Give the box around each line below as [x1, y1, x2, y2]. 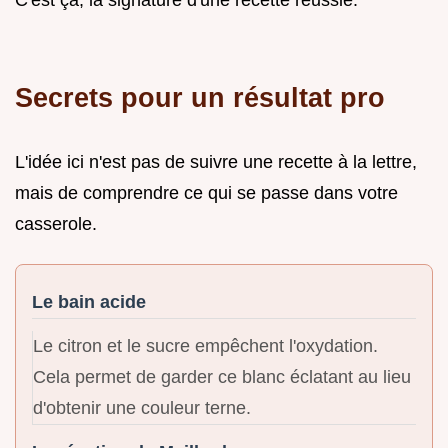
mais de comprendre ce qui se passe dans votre [15, 182, 398, 203]
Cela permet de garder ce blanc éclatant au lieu [33, 366, 411, 387]
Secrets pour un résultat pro [15, 81, 385, 113]
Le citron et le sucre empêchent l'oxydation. [33, 335, 378, 356]
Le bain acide [32, 291, 146, 312]
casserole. [15, 213, 97, 234]
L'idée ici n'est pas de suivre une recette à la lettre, [15, 151, 417, 172]
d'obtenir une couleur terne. [33, 397, 251, 418]
